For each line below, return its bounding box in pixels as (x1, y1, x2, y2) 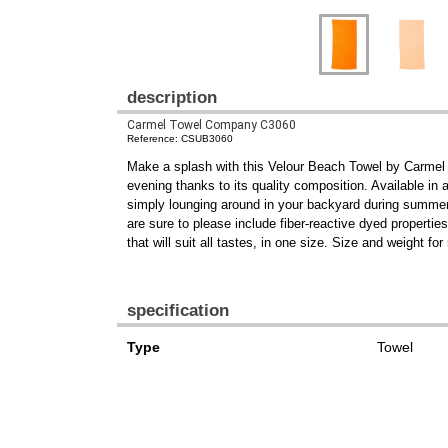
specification (127, 301, 229, 321)
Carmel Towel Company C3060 (127, 117, 296, 132)
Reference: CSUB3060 (127, 132, 233, 144)
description (127, 87, 217, 107)
